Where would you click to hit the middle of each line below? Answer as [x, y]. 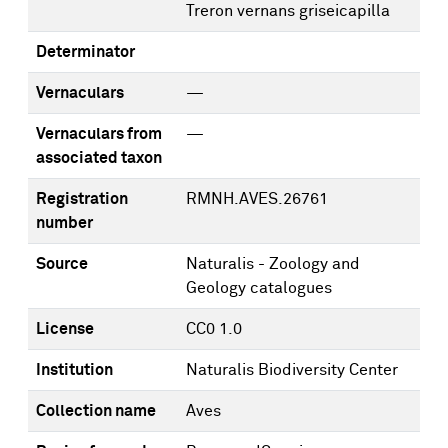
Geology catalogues [259, 288]
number [64, 223]
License [65, 329]
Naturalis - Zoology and [273, 264]
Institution [74, 370]
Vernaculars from [99, 134]
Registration [82, 199]
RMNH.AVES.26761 [257, 199]
